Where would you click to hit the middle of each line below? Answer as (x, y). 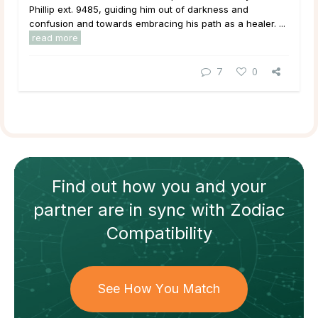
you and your (214, 186)
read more (55, 38)
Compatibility (159, 233)
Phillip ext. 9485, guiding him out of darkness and (139, 10)
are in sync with (161, 209)
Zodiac (257, 209)
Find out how (106, 186)
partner (63, 209)
